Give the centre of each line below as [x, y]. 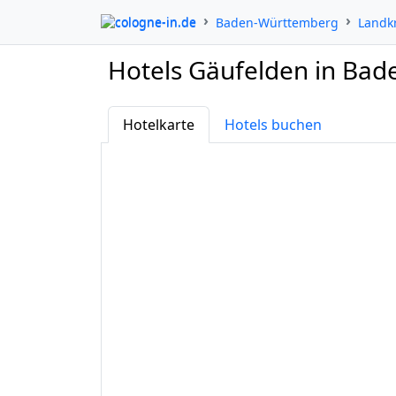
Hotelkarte [159, 125]
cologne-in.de [156, 21]
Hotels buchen [273, 125]
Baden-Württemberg [277, 22]
